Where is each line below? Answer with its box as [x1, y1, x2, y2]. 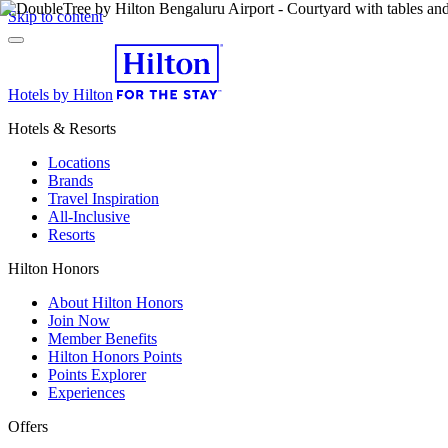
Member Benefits [48, 330, 157, 347]
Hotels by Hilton [8, 86, 113, 103]
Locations [48, 154, 110, 171]
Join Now [48, 312, 110, 329]
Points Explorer [48, 366, 146, 383]
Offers [8, 418, 48, 435]
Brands [48, 172, 93, 189]
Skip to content [8, 8, 103, 25]
